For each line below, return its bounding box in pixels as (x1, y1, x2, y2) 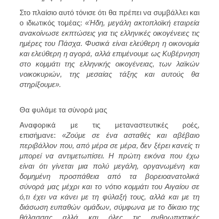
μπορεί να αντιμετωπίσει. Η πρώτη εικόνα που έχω (20, 151, 199, 160)
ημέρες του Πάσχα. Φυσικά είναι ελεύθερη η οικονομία (20, 39, 199, 47)
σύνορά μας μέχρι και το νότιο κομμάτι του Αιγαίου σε (20, 182, 199, 191)
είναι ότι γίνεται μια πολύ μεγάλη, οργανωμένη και (20, 161, 199, 170)
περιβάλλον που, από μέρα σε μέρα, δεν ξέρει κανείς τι (20, 141, 199, 150)
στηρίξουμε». (20, 80, 61, 88)
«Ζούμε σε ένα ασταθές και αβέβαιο (62, 131, 200, 139)
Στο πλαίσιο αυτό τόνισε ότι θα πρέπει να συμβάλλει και (20, 8, 199, 17)
